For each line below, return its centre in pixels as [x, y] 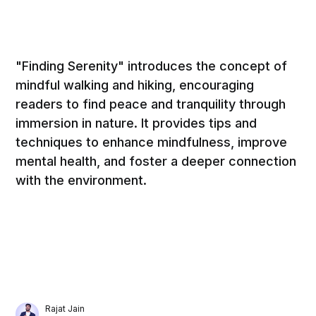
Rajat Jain [65, 308]
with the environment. [81, 180]
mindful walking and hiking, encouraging [135, 85]
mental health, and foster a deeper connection [156, 161]
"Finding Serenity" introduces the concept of [152, 66]
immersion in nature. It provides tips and [136, 123]
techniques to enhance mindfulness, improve [152, 142]
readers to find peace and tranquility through [151, 104]
